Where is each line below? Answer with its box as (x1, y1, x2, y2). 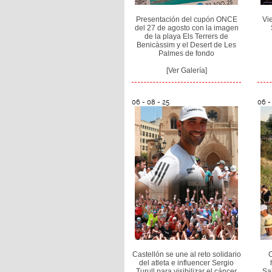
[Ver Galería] (166, 66, 207, 75)
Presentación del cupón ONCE (135, 15, 237, 24)
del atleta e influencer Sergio (139, 259, 234, 268)
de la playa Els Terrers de (144, 32, 229, 41)
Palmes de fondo (158, 49, 215, 58)
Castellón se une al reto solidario (132, 250, 241, 259)
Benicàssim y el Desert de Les (137, 40, 237, 49)
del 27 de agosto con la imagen (134, 23, 239, 32)
